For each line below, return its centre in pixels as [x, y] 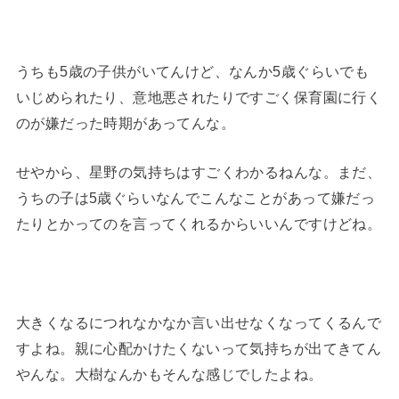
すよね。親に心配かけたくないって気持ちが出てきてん [199, 348]
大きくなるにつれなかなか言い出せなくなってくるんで [199, 322]
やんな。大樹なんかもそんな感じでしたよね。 [169, 374]
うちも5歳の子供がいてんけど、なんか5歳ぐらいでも [192, 71]
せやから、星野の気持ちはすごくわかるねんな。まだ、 [199, 172]
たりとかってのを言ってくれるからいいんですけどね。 [199, 224]
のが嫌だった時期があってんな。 [126, 122]
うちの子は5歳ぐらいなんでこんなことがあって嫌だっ [195, 198]
